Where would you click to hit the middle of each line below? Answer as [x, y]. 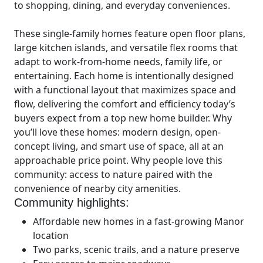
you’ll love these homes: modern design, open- [117, 132]
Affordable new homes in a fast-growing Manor [139, 221]
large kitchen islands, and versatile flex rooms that [126, 47]
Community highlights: [72, 202]
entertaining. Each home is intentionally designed [124, 75]
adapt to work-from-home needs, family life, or [118, 61]
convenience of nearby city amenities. [97, 188]
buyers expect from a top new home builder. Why [123, 118]
